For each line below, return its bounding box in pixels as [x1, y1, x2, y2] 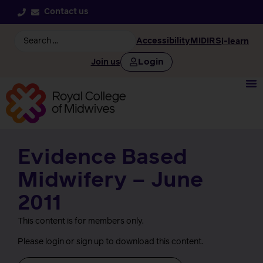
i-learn [221, 37, 249, 46]
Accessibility [136, 37, 190, 45]
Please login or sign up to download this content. [18, 238, 203, 247]
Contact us [44, 8, 89, 16]
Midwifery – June [18, 170, 203, 192]
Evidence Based [18, 147, 187, 169]
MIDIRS [190, 37, 221, 45]
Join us [90, 58, 120, 66]
